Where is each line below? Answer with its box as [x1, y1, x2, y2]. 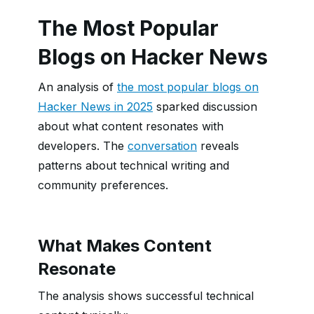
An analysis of [38, 80, 117, 94]
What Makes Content [38, 235, 212, 256]
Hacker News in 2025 [38, 100, 153, 114]
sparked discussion [153, 100, 257, 114]
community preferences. [38, 178, 168, 192]
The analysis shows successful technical [38, 289, 254, 303]
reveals [197, 139, 239, 153]
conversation [128, 139, 197, 153]
